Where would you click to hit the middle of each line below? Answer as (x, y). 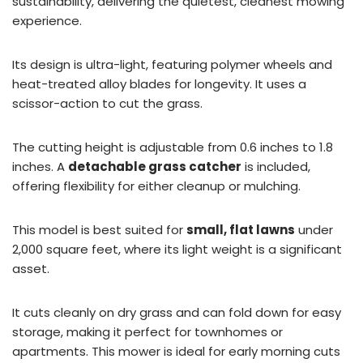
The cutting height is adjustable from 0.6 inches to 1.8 (173, 147)
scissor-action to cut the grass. (107, 103)
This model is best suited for (99, 229)
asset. (31, 268)
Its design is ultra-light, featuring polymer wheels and (172, 64)
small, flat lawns (241, 229)
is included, (276, 166)
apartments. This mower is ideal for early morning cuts (176, 351)
